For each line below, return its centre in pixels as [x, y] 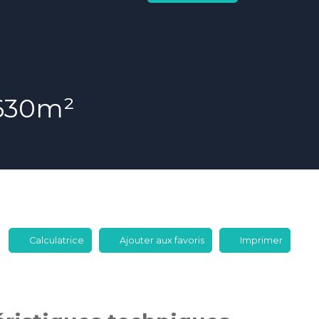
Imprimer [261, 240]
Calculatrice [57, 240]
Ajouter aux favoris [162, 240]
